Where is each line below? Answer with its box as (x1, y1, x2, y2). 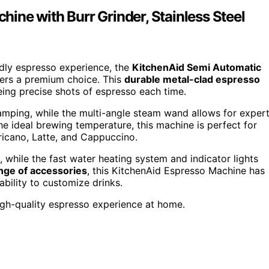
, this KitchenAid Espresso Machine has (87, 164, 265, 177)
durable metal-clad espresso (124, 73, 260, 85)
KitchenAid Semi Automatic (132, 61, 261, 73)
